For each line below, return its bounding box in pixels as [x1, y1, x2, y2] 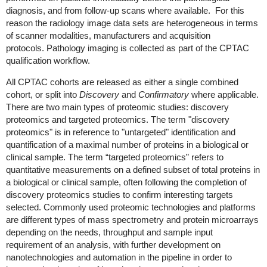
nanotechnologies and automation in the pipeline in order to [5, 252, 232, 262]
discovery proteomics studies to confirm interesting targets [5, 190, 233, 200]
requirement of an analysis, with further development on [5, 240, 221, 250]
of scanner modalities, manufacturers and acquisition [5, 30, 210, 41]
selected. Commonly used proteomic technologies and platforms [5, 202, 256, 212]
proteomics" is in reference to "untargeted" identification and [5, 127, 235, 137]
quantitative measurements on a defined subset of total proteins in [5, 164, 260, 175]
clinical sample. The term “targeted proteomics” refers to [5, 152, 223, 162]
